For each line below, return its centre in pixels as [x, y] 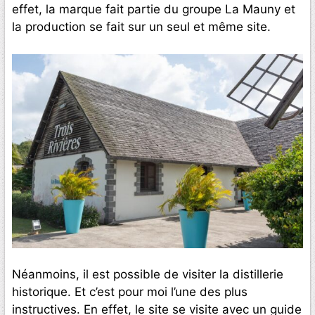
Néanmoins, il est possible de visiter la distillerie [148, 275]
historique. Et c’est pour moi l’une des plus [130, 292]
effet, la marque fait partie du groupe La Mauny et [154, 9]
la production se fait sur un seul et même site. [141, 27]
